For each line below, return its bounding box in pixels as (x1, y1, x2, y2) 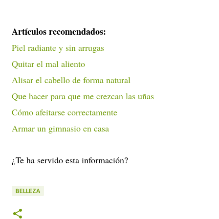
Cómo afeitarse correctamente (12, 106, 117, 118)
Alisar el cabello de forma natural (12, 73, 131, 86)
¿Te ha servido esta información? (12, 153, 128, 166)
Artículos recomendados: (12, 24, 106, 38)
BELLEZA (16, 187, 40, 194)
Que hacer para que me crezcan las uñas (12, 89, 154, 102)
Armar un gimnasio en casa (12, 122, 109, 134)
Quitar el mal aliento (12, 57, 85, 69)
